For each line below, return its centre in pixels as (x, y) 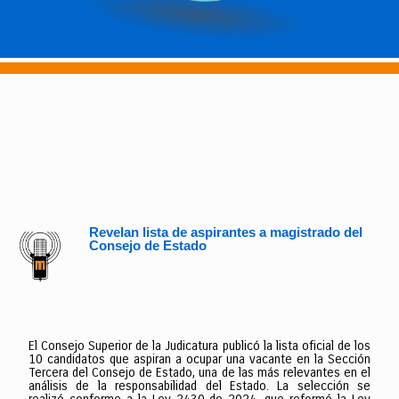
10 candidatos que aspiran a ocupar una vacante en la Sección (199, 359)
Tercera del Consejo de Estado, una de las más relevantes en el (199, 372)
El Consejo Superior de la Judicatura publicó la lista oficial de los (199, 346)
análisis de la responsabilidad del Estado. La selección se (199, 386)
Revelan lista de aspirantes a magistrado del (225, 232)
